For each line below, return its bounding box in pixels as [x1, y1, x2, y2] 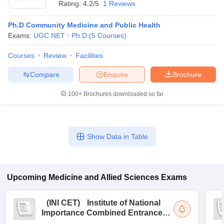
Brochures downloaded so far [82, 90, 163, 97]
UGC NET [33, 31, 65, 39]
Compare [29, 70, 59, 78]
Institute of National [87, 198, 160, 207]
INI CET [49, 198, 77, 207]
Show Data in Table [86, 132, 148, 140]
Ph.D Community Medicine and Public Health [8, 21, 160, 29]
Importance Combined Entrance [41, 208, 162, 217]
